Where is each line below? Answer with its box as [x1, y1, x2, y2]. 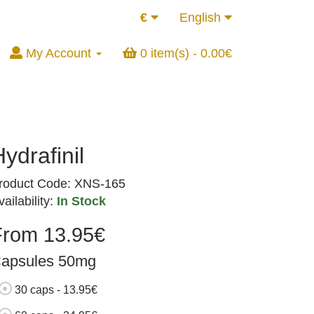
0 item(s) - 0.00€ [140, 46, 232, 60]
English [179, 11, 224, 25]
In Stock [57, 194, 106, 208]
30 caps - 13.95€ [15, 283, 97, 296]
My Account [26, 46, 91, 60]
